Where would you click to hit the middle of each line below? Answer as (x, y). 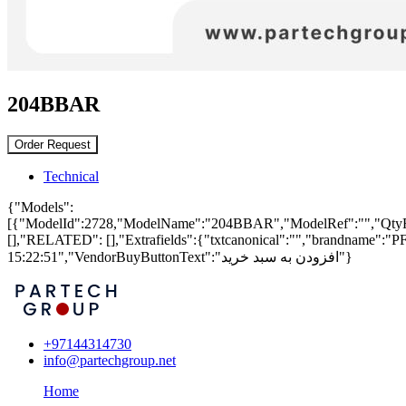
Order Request (53, 144)
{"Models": (40, 207)
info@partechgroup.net (110, 360)
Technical (71, 176)
